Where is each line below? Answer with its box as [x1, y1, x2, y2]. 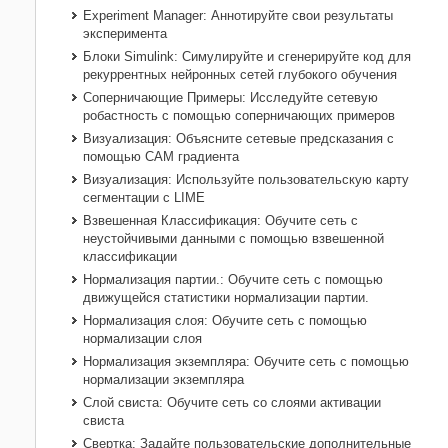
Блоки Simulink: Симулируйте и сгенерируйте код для [83, 49, 411, 65]
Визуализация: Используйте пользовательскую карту [83, 172, 409, 188]
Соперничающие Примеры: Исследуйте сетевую [83, 90, 378, 106]
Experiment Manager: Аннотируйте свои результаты [83, 8, 393, 24]
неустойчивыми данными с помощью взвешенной [83, 231, 384, 247]
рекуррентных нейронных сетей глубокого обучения [83, 67, 397, 83]
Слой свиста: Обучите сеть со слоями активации [83, 395, 381, 411]
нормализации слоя [83, 331, 202, 347]
